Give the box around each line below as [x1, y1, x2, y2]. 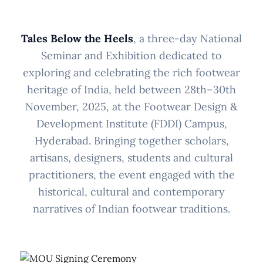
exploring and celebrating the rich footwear [23, 65, 240, 79]
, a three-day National [133, 31, 242, 45]
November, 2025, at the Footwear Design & [25, 99, 238, 113]
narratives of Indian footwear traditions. [33, 201, 230, 215]
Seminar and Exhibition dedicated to [41, 48, 222, 62]
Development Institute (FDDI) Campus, [36, 116, 227, 130]
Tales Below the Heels [21, 31, 133, 45]
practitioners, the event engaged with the [28, 167, 235, 181]
